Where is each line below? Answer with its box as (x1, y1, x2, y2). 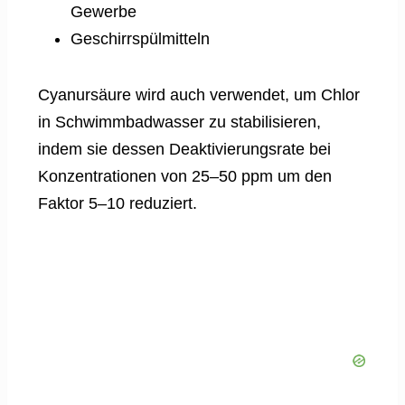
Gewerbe (71, 2, 137, 21)
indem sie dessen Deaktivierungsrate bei (38, 139, 331, 158)
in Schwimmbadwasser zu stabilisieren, (38, 112, 321, 131)
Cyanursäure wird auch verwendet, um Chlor (38, 85, 360, 104)
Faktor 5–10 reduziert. (38, 193, 197, 212)
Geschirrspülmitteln (71, 29, 210, 48)
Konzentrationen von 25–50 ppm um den (38, 166, 332, 185)
